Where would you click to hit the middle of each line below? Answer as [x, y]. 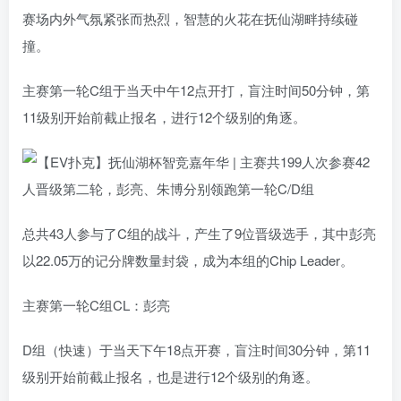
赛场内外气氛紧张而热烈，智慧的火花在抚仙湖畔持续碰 [190, 18]
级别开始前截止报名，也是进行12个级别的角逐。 [171, 376]
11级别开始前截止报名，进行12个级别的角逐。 [164, 117]
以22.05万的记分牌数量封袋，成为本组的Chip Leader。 [188, 260]
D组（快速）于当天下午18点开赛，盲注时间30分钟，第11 [196, 350]
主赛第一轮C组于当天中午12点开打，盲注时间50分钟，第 [196, 90]
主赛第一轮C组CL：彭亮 [96, 305]
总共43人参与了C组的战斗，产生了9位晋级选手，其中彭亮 [199, 233]
